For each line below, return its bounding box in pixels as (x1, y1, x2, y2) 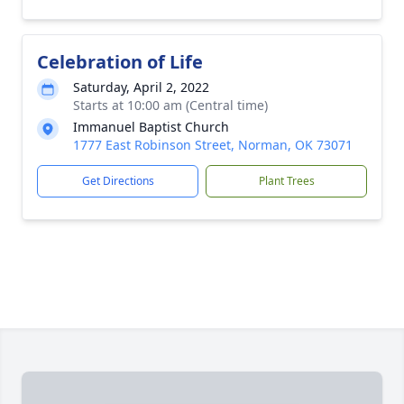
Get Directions (81, 173, 154, 188)
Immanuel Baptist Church (73, 118, 229, 135)
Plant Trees (258, 173, 315, 188)
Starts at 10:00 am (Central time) (73, 96, 268, 114)
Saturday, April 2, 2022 (73, 78, 209, 96)
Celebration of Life (37, 50, 203, 74)
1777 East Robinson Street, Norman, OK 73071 (73, 136, 353, 153)
